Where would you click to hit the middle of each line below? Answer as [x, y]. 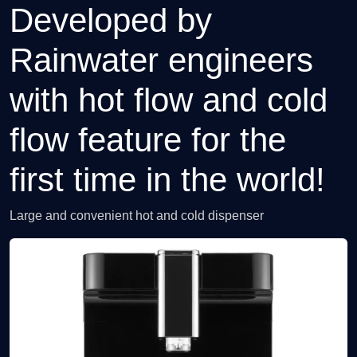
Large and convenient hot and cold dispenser [137, 215]
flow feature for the [148, 139]
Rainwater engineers [161, 60]
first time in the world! [167, 179]
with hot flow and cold [169, 100]
